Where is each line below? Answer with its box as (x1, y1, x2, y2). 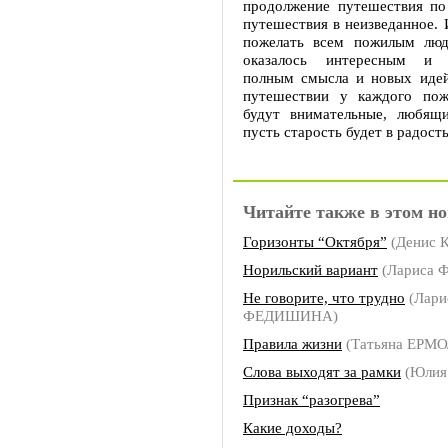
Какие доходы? (243, 419, 342, 436)
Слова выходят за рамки (243, 363, 401, 380)
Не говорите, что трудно (243, 289, 405, 306)
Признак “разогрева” (243, 391, 380, 408)
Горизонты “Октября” (243, 233, 387, 250)
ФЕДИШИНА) (243, 307, 338, 324)
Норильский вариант (243, 261, 378, 278)
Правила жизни (243, 335, 342, 352)
